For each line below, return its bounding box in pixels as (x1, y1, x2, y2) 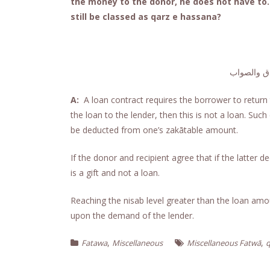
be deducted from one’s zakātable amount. (71, 124, 238, 136)
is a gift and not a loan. (71, 167, 160, 179)
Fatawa (81, 237, 107, 249)
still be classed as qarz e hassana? (71, 11, 221, 23)
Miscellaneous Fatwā (187, 237, 261, 249)
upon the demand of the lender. (71, 210, 194, 222)
